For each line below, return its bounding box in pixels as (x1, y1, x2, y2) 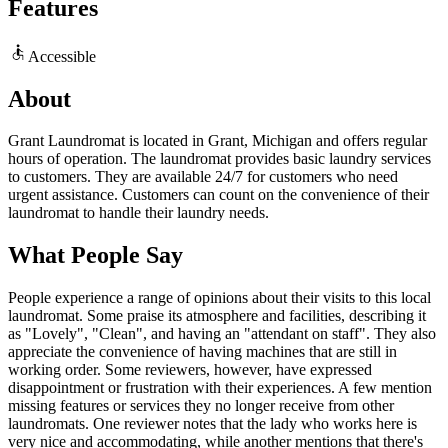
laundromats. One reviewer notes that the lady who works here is (8, 415, 417, 433)
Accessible (28, 47, 96, 65)
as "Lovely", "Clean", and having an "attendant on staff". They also (8, 325, 436, 343)
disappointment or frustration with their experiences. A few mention (8, 379, 432, 397)
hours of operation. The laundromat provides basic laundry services (8, 150, 431, 168)
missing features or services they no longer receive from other (8, 397, 394, 415)
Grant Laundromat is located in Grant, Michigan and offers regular (8, 132, 427, 150)
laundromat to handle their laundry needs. (8, 204, 269, 222)
